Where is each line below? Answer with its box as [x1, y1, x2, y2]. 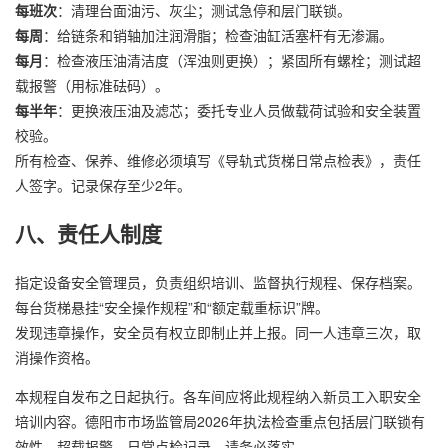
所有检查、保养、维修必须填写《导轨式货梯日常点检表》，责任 [15, 149, 421, 170]
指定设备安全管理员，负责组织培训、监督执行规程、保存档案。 [15, 271, 421, 292]
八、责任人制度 [15, 218, 162, 249]
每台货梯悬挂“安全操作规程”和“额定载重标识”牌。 [15, 296, 329, 317]
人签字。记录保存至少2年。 [15, 174, 191, 195]
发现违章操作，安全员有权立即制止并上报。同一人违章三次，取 [15, 321, 421, 342]
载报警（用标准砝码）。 [15, 74, 169, 95]
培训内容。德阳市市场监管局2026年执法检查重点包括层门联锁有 [15, 410, 425, 431]
